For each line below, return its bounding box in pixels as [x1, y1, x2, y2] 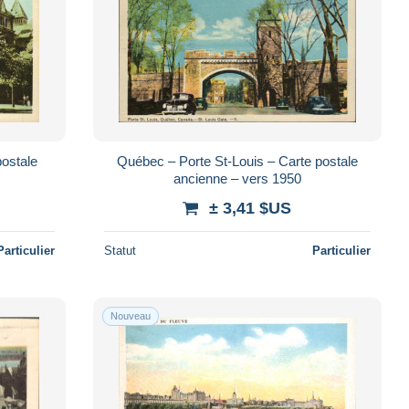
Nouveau [110, 309, 151, 321]
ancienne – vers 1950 [173, 170, 301, 186]
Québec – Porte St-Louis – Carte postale [116, 152, 358, 169]
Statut [103, 243, 136, 257]
